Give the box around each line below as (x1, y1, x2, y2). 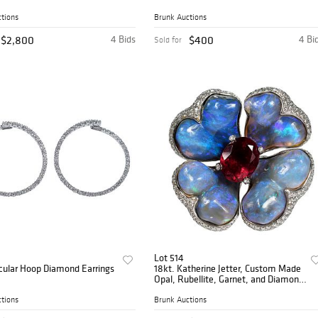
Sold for (154, 34, 182, 45)
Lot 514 (154, 251, 185, 264)
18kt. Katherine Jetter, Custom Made (154, 261, 302, 275)
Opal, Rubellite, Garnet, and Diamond (154, 272, 305, 285)
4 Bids (111, 32, 136, 45)
